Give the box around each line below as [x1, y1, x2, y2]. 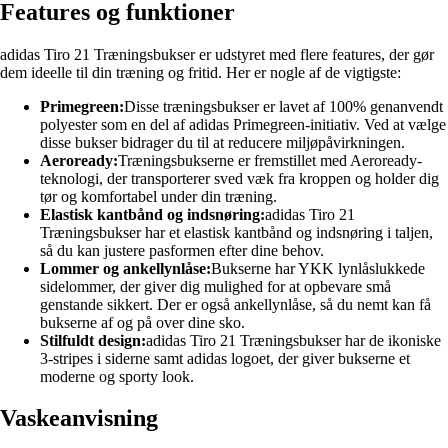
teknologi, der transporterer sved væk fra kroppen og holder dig [40, 169, 439, 187]
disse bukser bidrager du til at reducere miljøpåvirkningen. [40, 133, 405, 151]
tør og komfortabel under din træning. [40, 187, 277, 205]
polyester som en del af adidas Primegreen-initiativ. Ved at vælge [40, 115, 446, 133]
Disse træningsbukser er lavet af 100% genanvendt [124, 97, 443, 115]
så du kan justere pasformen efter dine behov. [40, 241, 324, 259]
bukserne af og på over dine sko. [40, 313, 245, 331]
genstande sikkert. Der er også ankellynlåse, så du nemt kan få [40, 295, 431, 313]
